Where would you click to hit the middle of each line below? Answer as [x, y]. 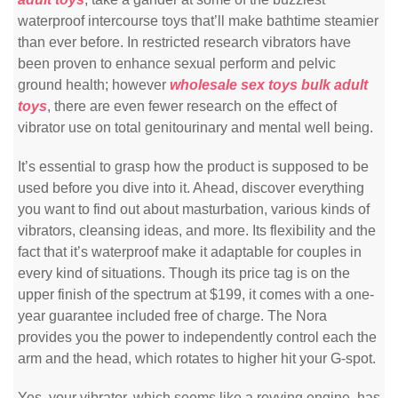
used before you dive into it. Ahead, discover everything [191, 188]
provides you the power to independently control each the [197, 337]
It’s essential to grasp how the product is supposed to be [193, 167]
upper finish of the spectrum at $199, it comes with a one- [196, 295]
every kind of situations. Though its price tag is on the [184, 273]
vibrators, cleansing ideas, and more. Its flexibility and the [197, 231]
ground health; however [94, 85]
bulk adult [334, 85]
